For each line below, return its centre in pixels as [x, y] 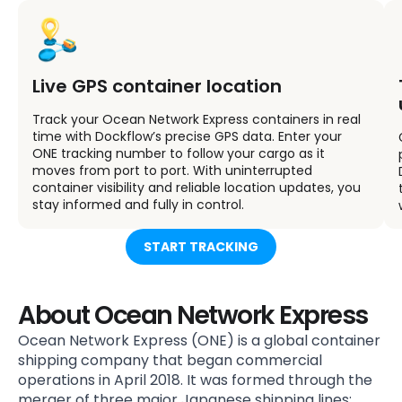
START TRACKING [201, 246]
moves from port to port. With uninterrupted [172, 170]
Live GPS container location [157, 86]
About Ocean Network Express [193, 315]
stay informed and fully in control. [138, 204]
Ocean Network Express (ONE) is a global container [199, 340]
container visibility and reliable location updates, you [197, 187]
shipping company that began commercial [170, 360]
